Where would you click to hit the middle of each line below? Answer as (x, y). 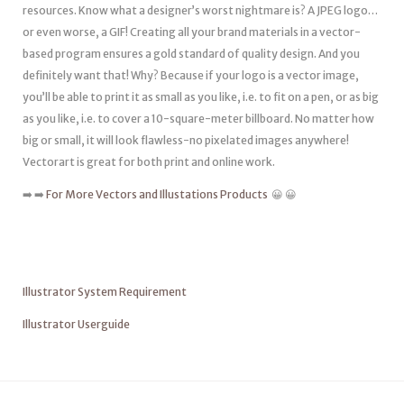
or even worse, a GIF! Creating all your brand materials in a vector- (192, 32)
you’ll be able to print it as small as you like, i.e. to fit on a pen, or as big (201, 97)
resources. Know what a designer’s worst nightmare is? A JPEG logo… (200, 10)
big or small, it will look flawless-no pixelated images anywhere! (186, 140)
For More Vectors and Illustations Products (158, 194)
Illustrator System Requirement (105, 292)
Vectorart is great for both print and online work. (149, 162)
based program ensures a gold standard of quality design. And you (191, 54)
